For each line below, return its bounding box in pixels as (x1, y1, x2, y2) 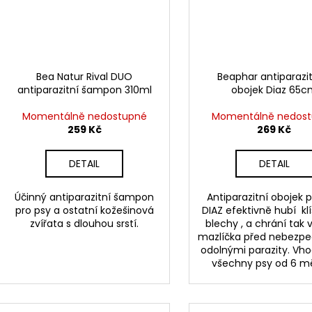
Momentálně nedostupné (22, 109, 147, 124)
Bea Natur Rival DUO (36, 70, 133, 84)
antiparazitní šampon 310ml (17, 83, 152, 97)
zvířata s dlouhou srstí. (30, 217, 139, 231)
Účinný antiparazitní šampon (15, 190, 155, 205)
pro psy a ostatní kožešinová (15, 203, 154, 218)
